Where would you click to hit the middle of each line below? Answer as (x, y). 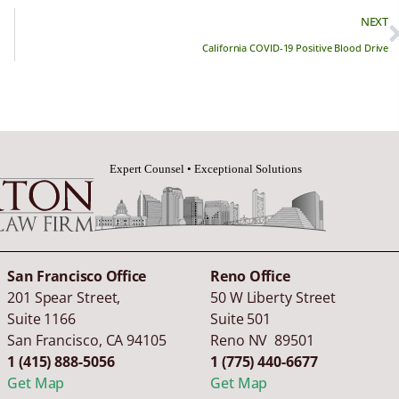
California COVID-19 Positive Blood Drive (296, 48)
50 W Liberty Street (273, 298)
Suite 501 (241, 319)
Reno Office (250, 277)
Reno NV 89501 (262, 341)
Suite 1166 (41, 319)
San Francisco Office (77, 277)
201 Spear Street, (64, 298)
